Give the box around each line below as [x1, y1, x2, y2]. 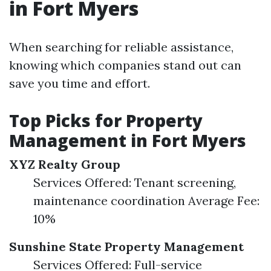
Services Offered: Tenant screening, [33, 175, 236, 190]
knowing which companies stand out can [9, 57, 241, 73]
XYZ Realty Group [9, 157, 120, 172]
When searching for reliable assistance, [9, 39, 233, 54]
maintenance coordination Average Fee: [33, 193, 260, 208]
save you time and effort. [9, 76, 150, 91]
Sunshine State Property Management [9, 239, 244, 254]
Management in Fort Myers [9, 129, 246, 152]
